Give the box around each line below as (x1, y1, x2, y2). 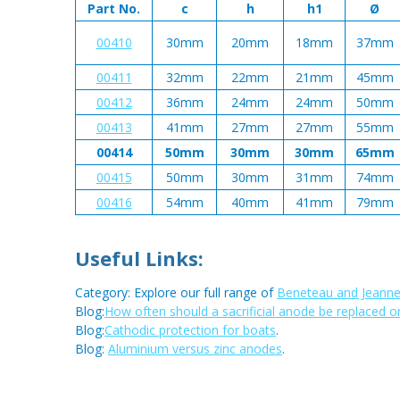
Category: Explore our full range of (75, 284, 277, 302)
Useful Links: (75, 245, 204, 272)
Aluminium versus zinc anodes (108, 340, 282, 358)
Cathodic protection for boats (104, 321, 276, 339)
